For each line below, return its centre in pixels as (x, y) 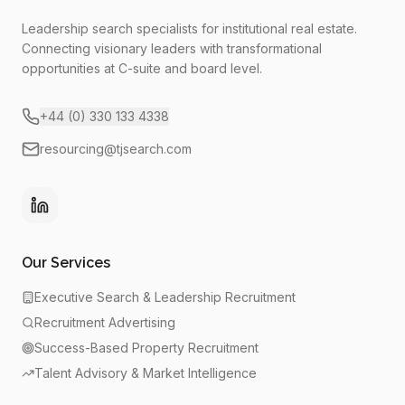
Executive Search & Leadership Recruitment (165, 297)
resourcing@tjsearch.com (116, 149)
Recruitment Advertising (105, 322)
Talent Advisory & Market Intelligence (146, 373)
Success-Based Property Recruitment (146, 348)
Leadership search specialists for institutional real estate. (189, 28)
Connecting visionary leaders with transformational (172, 48)
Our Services (66, 263)
